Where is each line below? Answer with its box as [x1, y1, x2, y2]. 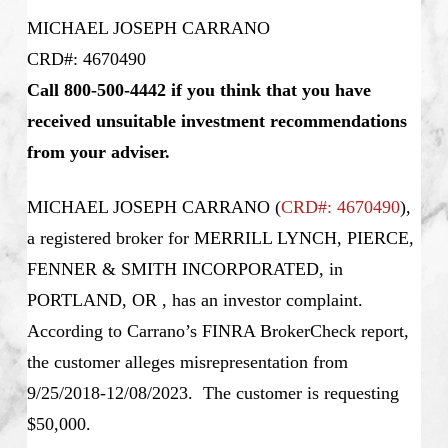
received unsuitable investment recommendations [26, 111, 407, 132]
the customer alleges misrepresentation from [26, 352, 348, 373]
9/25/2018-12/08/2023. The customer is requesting [26, 383, 399, 404]
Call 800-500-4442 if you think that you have [26, 80, 371, 101]
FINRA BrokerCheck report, [201, 321, 409, 342]
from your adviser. [26, 142, 180, 163]
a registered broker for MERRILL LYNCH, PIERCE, [26, 228, 414, 249]
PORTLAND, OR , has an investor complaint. [26, 290, 368, 311]
